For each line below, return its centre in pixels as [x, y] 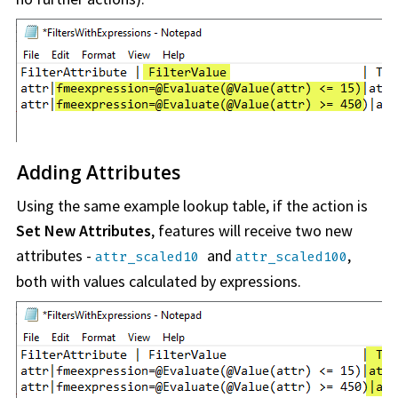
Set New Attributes [84, 231]
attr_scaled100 [291, 257]
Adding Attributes [99, 173]
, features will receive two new [252, 231]
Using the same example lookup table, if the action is [192, 206]
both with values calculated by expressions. [159, 282]
